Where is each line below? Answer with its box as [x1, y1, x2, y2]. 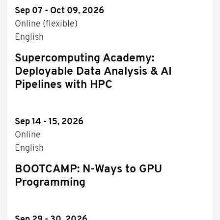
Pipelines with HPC [15, 80, 112, 91]
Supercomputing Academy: [15, 53, 154, 65]
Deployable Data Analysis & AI [15, 66, 172, 78]
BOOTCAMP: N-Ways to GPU [15, 164, 162, 176]
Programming [15, 177, 85, 189]
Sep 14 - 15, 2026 [15, 117, 83, 127]
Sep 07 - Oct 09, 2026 [15, 6, 104, 16]
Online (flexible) [15, 20, 78, 29]
